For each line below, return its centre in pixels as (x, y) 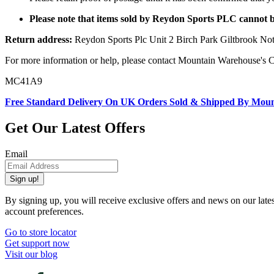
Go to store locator (41, 232)
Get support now (37, 243)
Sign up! (24, 179)
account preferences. (44, 211)
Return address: (39, 40)
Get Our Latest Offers (75, 128)
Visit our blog (31, 254)
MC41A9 (24, 81)
